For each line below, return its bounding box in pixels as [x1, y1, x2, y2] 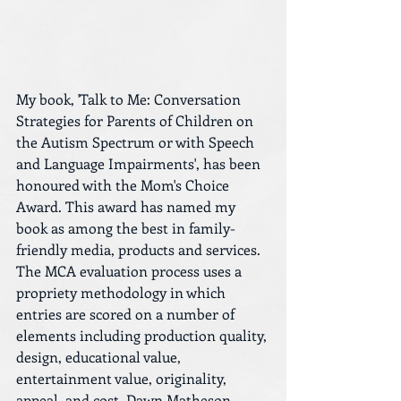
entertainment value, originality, [16, 369, 230, 388]
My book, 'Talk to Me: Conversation [16, 90, 244, 108]
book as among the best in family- [16, 218, 235, 237]
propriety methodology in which [16, 283, 229, 302]
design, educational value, [16, 347, 184, 366]
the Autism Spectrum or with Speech [16, 132, 258, 151]
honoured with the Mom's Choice [16, 175, 233, 194]
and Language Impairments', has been [16, 154, 264, 173]
